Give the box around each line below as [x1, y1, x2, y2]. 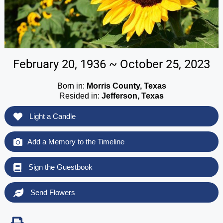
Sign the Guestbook [26, 162, 93, 171]
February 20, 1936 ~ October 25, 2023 [13, 57, 210, 71]
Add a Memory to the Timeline [27, 137, 124, 146]
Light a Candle [27, 111, 76, 120]
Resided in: [59, 91, 102, 100]
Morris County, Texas [86, 81, 166, 90]
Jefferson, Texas [102, 91, 164, 100]
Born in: [57, 81, 87, 90]
